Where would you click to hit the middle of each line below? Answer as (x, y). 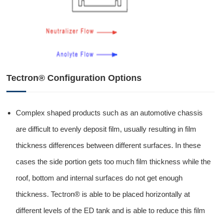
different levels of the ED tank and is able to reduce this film (111, 210)
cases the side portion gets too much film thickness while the (113, 161)
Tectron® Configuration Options (74, 78)
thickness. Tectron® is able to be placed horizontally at (103, 194)
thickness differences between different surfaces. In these (109, 145)
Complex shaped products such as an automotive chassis (110, 112)
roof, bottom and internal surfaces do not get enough (99, 178)
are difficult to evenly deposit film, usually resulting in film (106, 129)
